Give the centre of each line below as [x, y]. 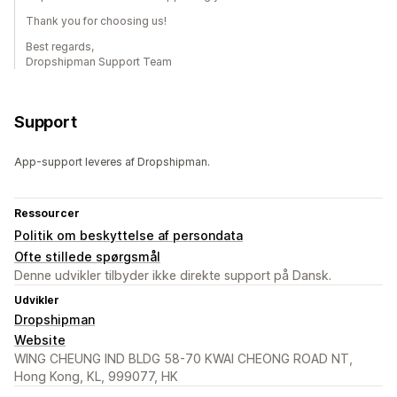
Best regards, [60, 47]
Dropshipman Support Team [99, 62]
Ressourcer [47, 214]
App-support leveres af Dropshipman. [112, 162]
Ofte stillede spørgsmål [87, 257]
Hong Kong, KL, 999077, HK [96, 377]
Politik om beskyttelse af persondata [128, 236]
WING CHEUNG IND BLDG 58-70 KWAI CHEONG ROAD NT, [183, 359]
